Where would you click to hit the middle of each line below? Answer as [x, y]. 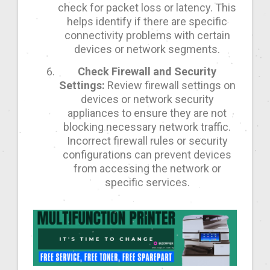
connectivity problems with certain [147, 36]
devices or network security [147, 99]
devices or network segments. [147, 49]
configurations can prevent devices [147, 155]
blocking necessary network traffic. [147, 127]
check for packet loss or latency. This [147, 8]
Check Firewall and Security [147, 72]
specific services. [147, 183]
